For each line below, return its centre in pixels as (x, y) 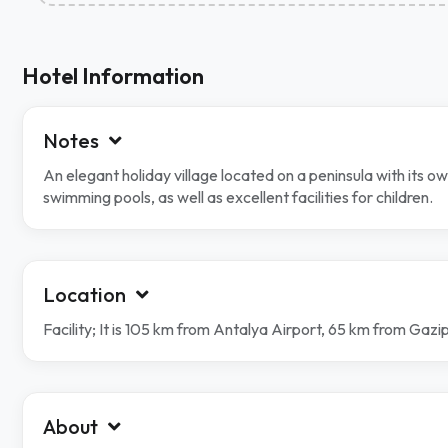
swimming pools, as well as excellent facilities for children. (238, 197)
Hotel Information (113, 76)
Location (84, 295)
